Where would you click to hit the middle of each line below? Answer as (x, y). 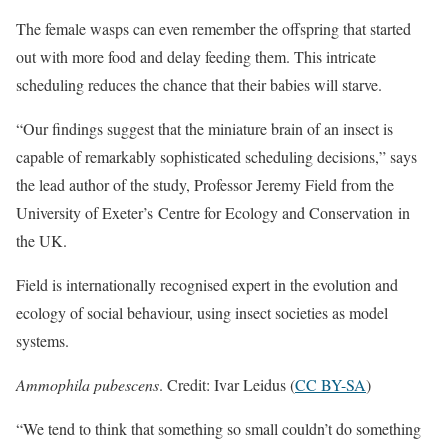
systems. (42, 340)
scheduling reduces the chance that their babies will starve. (199, 84)
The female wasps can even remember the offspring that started (213, 28)
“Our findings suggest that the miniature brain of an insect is (204, 128)
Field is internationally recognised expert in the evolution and (207, 284)
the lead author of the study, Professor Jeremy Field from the (205, 184)
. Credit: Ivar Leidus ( (227, 384)
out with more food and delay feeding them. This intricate (196, 56)
